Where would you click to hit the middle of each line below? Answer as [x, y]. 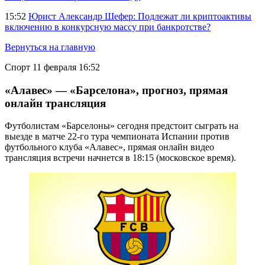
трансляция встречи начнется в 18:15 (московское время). [120, 158]
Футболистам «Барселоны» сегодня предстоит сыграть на [122, 126]
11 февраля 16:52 [66, 67]
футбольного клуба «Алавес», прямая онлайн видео [109, 147]
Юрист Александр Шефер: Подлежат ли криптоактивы [140, 16]
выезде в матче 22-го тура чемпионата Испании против [117, 137]
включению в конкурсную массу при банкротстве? [108, 27]
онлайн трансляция [55, 103]
